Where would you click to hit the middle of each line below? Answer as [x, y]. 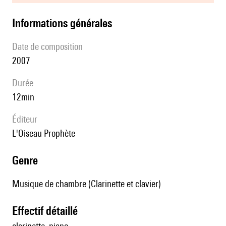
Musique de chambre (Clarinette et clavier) [87, 184]
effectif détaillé [48, 211]
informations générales [64, 23]
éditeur [27, 119]
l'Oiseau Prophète [47, 133]
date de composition [50, 47]
